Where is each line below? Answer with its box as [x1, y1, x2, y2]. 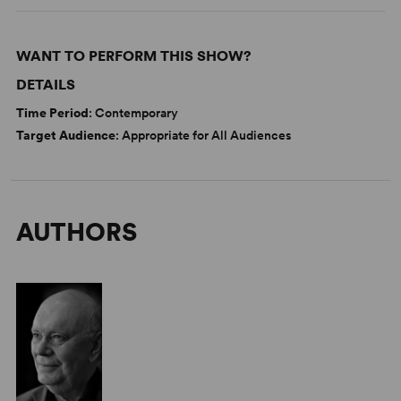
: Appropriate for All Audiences [115, 128, 292, 143]
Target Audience [15, 128, 115, 143]
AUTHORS [15, 217, 137, 248]
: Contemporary [88, 106, 178, 121]
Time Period [15, 106, 89, 121]
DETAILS [15, 76, 75, 94]
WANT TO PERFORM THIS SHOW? [15, 47, 252, 65]
